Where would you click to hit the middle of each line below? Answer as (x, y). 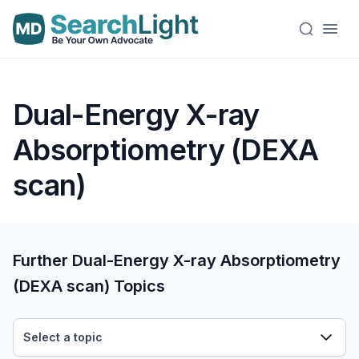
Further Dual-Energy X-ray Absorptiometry (177, 260)
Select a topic (63, 337)
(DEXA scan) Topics (89, 286)
